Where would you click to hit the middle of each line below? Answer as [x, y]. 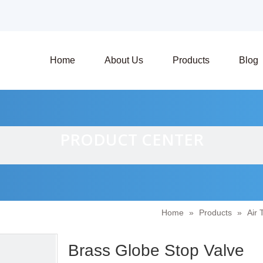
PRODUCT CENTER [131, 139]
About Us [124, 60]
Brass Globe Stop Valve [159, 250]
